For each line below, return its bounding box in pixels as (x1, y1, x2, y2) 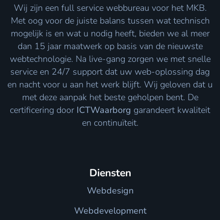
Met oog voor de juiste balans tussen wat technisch (10, 15, 210, 27)
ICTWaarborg (77, 104, 131, 116)
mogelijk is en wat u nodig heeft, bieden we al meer (10, 27, 210, 40)
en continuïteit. (82, 117, 138, 129)
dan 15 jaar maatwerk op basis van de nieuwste (17, 40, 203, 53)
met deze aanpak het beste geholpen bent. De (22, 91, 198, 104)
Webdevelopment (74, 205, 146, 217)
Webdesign (86, 185, 134, 197)
